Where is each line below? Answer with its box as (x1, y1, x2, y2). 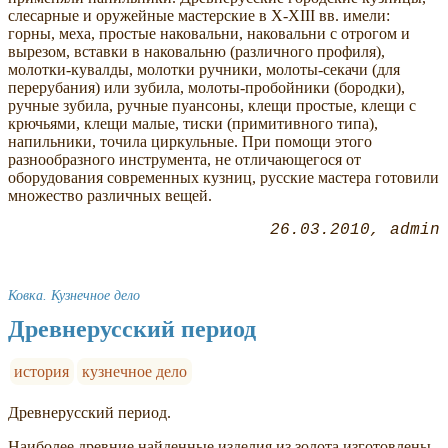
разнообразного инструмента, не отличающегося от (8, 150, 361, 168)
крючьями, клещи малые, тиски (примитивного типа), (8, 114, 378, 132)
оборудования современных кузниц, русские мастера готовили (8, 168, 439, 186)
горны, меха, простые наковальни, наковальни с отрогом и (8, 24, 410, 42)
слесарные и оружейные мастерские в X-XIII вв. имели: (8, 6, 390, 24)
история (14, 362, 70, 380)
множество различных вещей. (8, 186, 212, 204)
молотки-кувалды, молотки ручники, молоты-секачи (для (8, 60, 400, 78)
